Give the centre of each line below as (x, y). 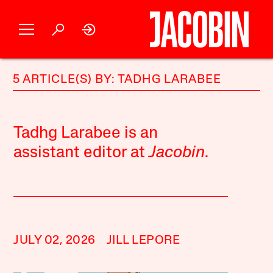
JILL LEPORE (143, 241)
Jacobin (177, 153)
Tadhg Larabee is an (86, 134)
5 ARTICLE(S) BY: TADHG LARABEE (117, 80)
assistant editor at (81, 153)
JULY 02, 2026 (55, 241)
